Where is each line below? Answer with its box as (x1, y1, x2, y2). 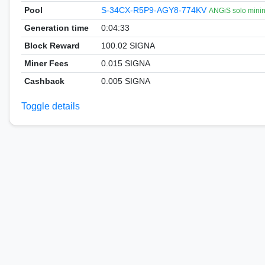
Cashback (24, 76, 64, 86)
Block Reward (24, 41, 80, 50)
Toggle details (21, 101, 80, 111)
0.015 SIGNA (101, 59, 150, 68)
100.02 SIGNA (101, 41, 155, 50)
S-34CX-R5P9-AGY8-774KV (101, 5, 209, 15)
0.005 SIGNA (101, 76, 150, 86)
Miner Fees (24, 59, 69, 68)
